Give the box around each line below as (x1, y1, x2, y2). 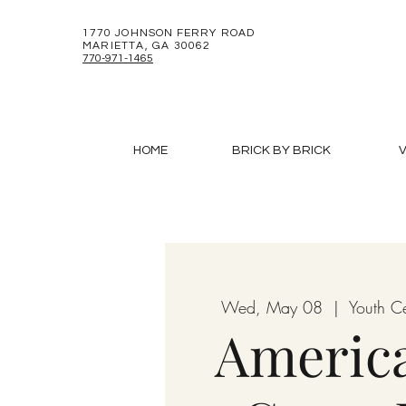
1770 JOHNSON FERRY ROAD (82, 27, 255, 39)
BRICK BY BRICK (232, 144, 331, 157)
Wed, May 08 (221, 296, 323, 318)
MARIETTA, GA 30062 (82, 40, 211, 52)
